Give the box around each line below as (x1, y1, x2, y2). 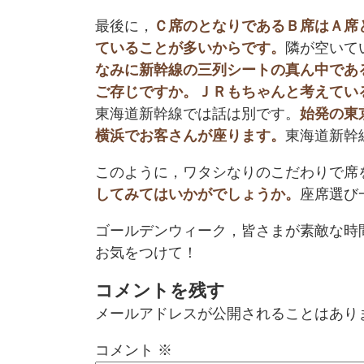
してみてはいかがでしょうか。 (95, 185, 300, 202)
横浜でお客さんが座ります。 (95, 127, 285, 144)
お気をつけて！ (95, 244, 197, 261)
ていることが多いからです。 (95, 39, 285, 56)
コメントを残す (95, 279, 225, 301)
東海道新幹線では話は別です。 (95, 105, 300, 122)
